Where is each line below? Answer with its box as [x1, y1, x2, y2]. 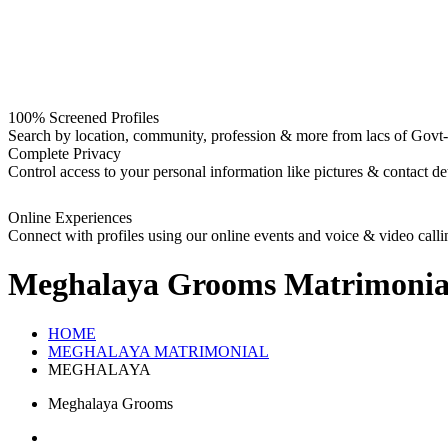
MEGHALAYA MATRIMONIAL [48, 342, 269, 360]
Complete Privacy [8, 145, 121, 162]
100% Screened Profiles [8, 109, 159, 126]
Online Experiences [8, 209, 132, 226]
